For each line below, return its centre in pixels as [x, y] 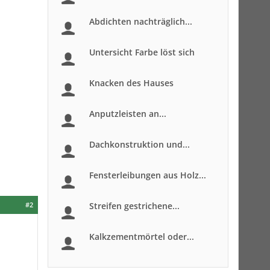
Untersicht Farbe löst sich [142, 52]
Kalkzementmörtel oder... [142, 237]
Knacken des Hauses [131, 83]
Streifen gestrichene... [134, 206]
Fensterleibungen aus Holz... [148, 175]
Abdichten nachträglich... [141, 21]
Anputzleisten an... [128, 114]
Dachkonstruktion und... [140, 144]
